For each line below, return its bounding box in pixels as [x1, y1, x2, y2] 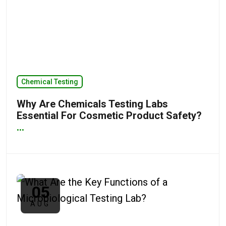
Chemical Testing [21, 77, 78, 86]
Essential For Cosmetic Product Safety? [17, 109, 202, 122]
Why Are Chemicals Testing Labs [17, 97, 168, 110]
